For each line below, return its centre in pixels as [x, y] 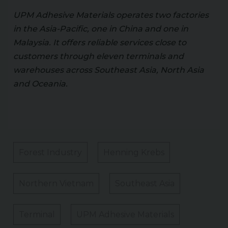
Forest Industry [50, 153]
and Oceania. [40, 84]
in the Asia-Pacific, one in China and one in [101, 29]
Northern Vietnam [56, 184]
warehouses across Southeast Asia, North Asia [109, 70]
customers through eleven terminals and [98, 56]
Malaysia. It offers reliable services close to [100, 43]
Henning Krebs [134, 153]
